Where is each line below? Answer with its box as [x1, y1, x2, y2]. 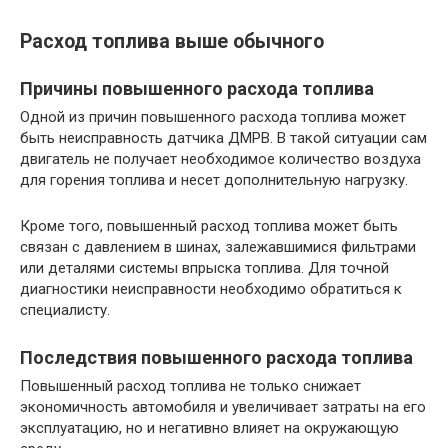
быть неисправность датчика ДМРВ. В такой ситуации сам [20, 128, 427, 147]
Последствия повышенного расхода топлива [20, 346, 413, 368]
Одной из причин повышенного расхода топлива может [20, 107, 406, 126]
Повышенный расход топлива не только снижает [20, 376, 361, 395]
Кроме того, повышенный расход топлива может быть [20, 216, 398, 235]
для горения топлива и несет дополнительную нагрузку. [20, 170, 408, 189]
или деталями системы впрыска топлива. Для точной [20, 258, 389, 277]
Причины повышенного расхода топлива [20, 77, 374, 99]
